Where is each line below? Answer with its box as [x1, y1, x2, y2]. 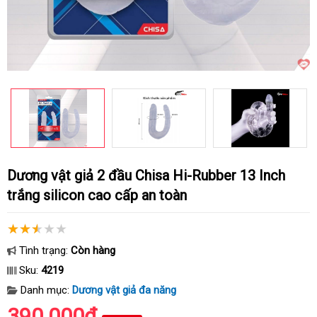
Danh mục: [18, 284, 72, 296]
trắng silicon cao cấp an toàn [7, 187, 187, 204]
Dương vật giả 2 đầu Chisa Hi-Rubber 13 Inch [7, 167, 16, 184]
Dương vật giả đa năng [72, 284, 176, 296]
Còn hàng [71, 244, 115, 257]
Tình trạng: [16, 244, 71, 257]
